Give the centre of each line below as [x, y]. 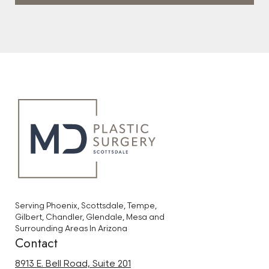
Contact [36, 243]
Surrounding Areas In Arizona [71, 228]
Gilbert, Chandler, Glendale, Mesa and [90, 217]
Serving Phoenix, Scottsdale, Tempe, [86, 206]
